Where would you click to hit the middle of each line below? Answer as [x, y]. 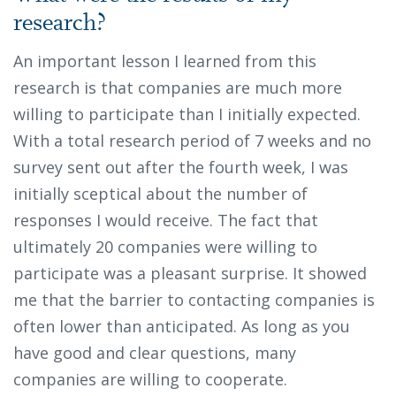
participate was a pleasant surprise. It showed [190, 274]
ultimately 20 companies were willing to [165, 247]
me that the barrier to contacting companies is [194, 300]
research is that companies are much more [178, 88]
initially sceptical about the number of [160, 194]
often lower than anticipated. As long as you [182, 327]
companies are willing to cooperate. [155, 380]
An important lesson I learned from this [165, 61]
